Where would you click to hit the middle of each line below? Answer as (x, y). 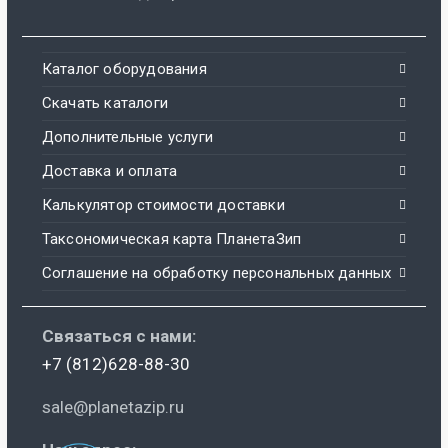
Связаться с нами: (118, 336)
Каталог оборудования (124, 69)
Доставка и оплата (109, 171)
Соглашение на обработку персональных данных (216, 273)
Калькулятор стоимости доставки (163, 205)
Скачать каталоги (104, 103)
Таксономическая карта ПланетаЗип (171, 239)
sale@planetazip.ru (112, 407)
